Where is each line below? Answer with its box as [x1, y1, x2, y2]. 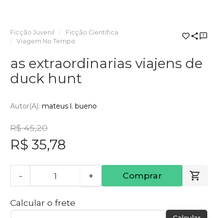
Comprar [122, 170, 162, 181]
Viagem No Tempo [17, 37, 76, 45]
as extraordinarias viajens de [10, 54, 202, 72]
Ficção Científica [65, 28, 118, 36]
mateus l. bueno [42, 102, 97, 111]
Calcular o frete [10, 198, 75, 208]
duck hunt [10, 70, 82, 87]
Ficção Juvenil [10, 28, 54, 36]
